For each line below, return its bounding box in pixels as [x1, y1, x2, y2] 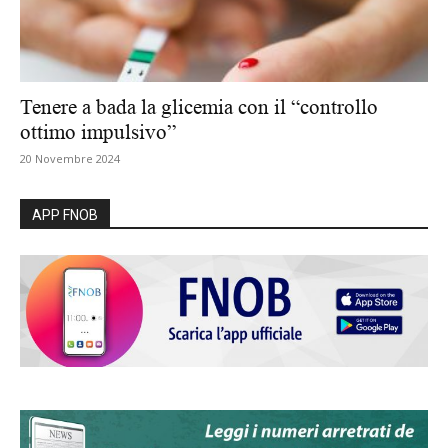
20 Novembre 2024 [20, 151, 120, 167]
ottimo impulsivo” [20, 120, 176, 145]
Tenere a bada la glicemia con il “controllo [20, 95, 378, 120]
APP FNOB [32, 207, 98, 224]
